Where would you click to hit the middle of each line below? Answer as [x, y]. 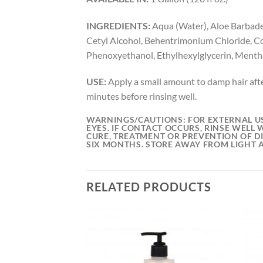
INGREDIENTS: [118, 25]
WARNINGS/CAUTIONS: [137, 120]
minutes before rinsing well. [141, 96]
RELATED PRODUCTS [149, 187]
